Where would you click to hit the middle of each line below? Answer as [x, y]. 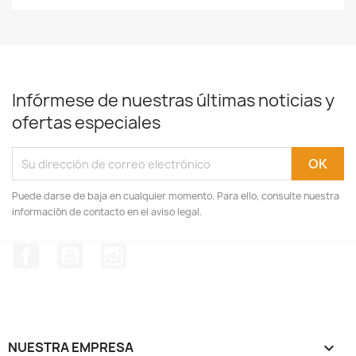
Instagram [157, 251]
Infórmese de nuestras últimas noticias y [173, 101]
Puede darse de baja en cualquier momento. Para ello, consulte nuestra [176, 196]
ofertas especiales [86, 123]
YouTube [109, 251]
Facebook [68, 251]
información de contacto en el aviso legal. [107, 212]
